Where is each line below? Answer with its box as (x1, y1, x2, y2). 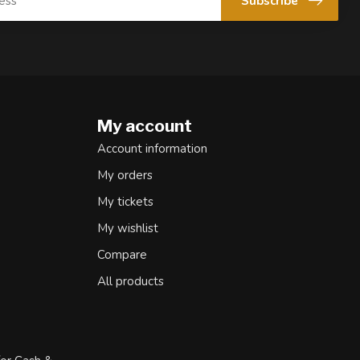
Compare (97, 247, 147, 263)
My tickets (97, 194, 153, 210)
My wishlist (97, 220, 158, 236)
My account (97, 116, 192, 136)
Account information (97, 141, 207, 157)
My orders (97, 167, 153, 183)
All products (97, 273, 164, 289)
